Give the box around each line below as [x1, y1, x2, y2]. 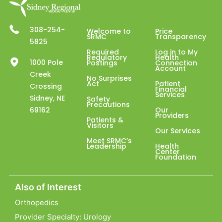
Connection [155, 58, 197, 68]
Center [155, 147, 180, 157]
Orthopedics [14, 198, 58, 208]
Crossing [30, 81, 62, 92]
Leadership [87, 141, 127, 152]
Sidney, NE [30, 93, 65, 104]
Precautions [87, 100, 130, 110]
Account [155, 63, 186, 74]
